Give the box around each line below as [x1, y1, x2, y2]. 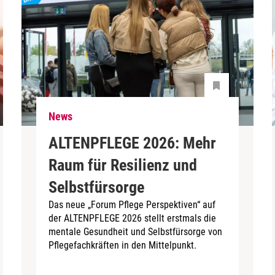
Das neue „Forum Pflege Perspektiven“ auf [48, 198, 216, 211]
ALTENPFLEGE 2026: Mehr [48, 133, 217, 152]
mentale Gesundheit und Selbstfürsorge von [48, 225, 223, 238]
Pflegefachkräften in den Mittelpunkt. [48, 239, 197, 251]
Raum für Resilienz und [48, 155, 198, 174]
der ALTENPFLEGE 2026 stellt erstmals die [48, 212, 217, 224]
